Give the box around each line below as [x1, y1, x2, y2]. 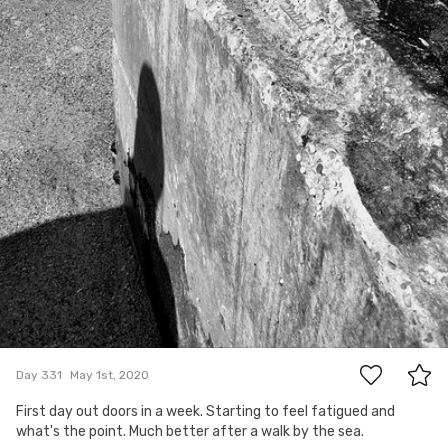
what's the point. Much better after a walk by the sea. [16, 423, 364, 441]
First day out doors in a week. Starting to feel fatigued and [16, 403, 395, 421]
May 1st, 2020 [70, 367, 149, 382]
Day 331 [16, 367, 62, 382]
